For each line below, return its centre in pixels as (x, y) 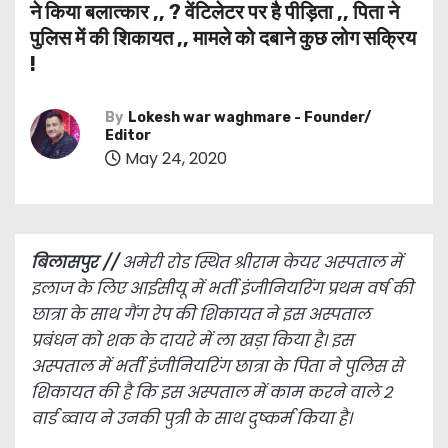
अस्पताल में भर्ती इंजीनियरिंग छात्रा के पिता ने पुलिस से (217, 366)
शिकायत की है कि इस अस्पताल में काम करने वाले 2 (211, 392)
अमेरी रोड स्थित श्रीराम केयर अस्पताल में (262, 262)
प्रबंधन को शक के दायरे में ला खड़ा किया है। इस (192, 340)
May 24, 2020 (174, 158)
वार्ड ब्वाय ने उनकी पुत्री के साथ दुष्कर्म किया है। (191, 418)
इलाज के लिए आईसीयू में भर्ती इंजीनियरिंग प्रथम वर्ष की (222, 288)
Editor (128, 135)
